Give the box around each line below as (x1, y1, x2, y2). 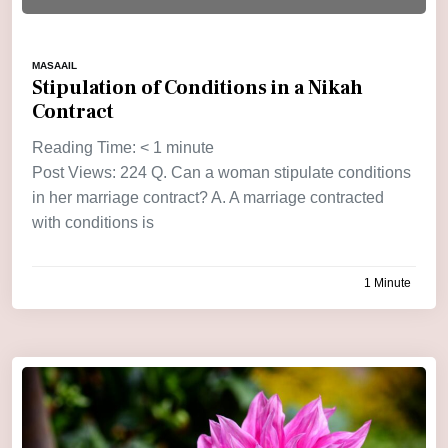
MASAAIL (32, 59, 77, 71)
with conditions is (32, 213, 154, 231)
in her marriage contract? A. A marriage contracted (32, 188, 384, 206)
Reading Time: (32, 138, 140, 156)
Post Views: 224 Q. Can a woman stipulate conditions (32, 163, 411, 181)
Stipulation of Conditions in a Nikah (32, 74, 363, 101)
